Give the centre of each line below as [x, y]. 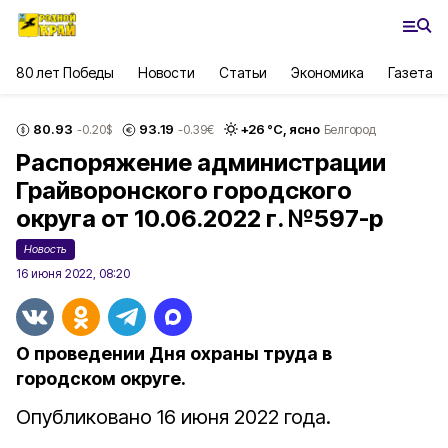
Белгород [349, 129]
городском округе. [101, 378]
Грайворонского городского [184, 190]
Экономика [327, 72]
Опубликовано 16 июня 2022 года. [173, 417]
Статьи [242, 72]
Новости [166, 72]
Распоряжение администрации [201, 162]
